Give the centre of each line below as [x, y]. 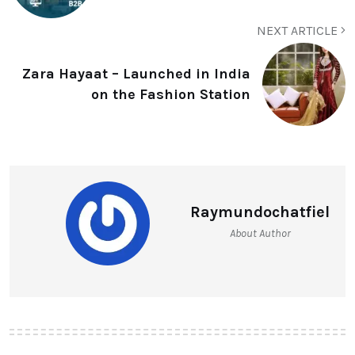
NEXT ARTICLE [299, 30]
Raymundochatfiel [260, 212]
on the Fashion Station [171, 94]
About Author [260, 233]
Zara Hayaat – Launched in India [136, 74]
